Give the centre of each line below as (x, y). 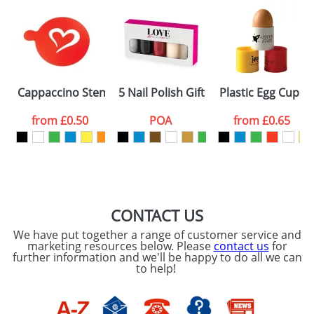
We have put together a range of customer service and (157, 235)
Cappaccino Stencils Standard (96, 93)
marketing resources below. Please (120, 246)
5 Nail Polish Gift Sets (174, 93)
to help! (157, 268)
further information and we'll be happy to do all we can (157, 257)
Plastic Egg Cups (262, 93)
